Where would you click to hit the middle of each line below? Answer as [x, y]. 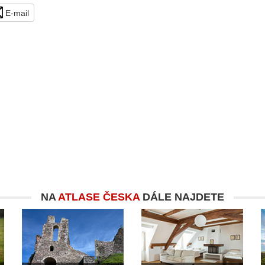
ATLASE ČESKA [99, 197]
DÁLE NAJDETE [182, 197]
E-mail [16, 13]
